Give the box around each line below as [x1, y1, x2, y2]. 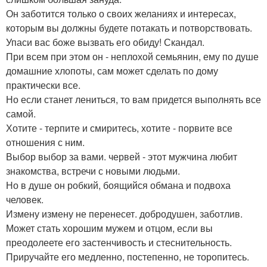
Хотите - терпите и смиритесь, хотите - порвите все [6, 121, 232, 135]
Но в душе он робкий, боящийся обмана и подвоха [6, 178, 231, 192]
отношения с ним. [6, 135, 85, 149]
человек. [6, 193, 44, 206]
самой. [6, 107, 36, 120]
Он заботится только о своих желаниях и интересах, [6, 7, 236, 20]
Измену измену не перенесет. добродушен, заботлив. [6, 207, 243, 221]
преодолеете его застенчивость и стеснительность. [6, 235, 232, 249]
